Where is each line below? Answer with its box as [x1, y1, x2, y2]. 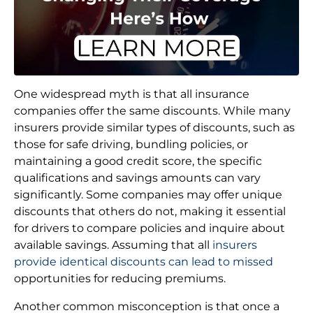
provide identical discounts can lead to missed [14, 254, 273, 268]
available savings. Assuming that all [14, 238, 212, 252]
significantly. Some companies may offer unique [14, 187, 282, 201]
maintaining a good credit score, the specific [14, 154, 262, 168]
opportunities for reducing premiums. [14, 271, 226, 285]
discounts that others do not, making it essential [14, 204, 286, 218]
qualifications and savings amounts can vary [14, 170, 261, 184]
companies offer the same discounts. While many [14, 103, 291, 117]
